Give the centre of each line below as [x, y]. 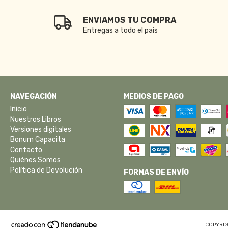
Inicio [19, 109]
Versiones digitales [41, 130]
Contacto [26, 150]
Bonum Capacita [38, 140]
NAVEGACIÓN [34, 97]
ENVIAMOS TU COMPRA [130, 20]
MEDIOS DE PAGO [153, 97]
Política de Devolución [46, 170]
